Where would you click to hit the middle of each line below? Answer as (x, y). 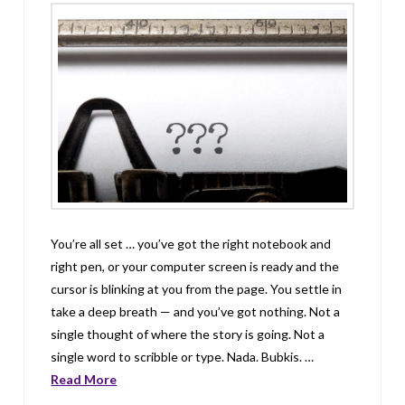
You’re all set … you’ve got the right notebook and (191, 243)
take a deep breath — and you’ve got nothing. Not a (196, 311)
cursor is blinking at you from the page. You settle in (197, 288)
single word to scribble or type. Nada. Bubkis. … (183, 356)
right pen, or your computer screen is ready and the (195, 266)
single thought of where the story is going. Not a (188, 334)
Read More (84, 379)
